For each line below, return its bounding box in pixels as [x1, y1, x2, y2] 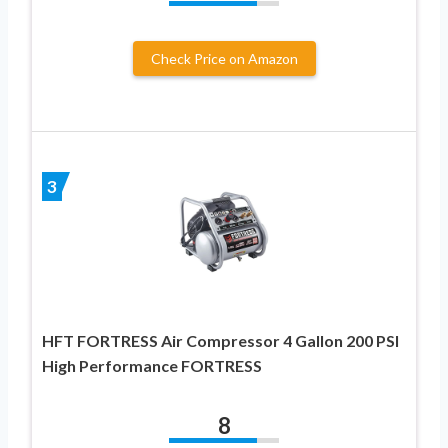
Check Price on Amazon [150, 49, 298, 67]
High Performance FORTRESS [42, 355, 262, 375]
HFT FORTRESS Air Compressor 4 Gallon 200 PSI [42, 330, 399, 350]
